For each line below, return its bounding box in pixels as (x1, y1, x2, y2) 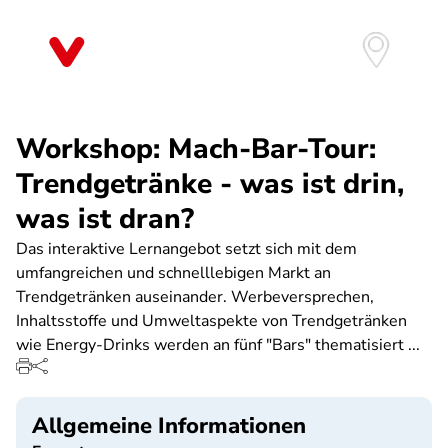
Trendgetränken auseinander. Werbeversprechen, (16, 286, 374, 308)
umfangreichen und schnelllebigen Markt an (16, 262, 331, 284)
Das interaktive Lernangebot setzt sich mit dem (16, 238, 357, 260)
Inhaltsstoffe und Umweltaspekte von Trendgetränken (16, 310, 407, 332)
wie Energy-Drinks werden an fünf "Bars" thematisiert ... (16, 334, 420, 356)
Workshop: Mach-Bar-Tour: (16, 130, 376, 168)
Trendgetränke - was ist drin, (16, 165, 404, 203)
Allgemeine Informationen (32, 411, 306, 441)
